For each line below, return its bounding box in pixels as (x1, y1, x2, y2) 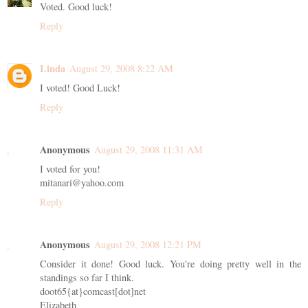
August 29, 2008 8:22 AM (69, 61, 173, 75)
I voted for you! (40, 162, 100, 175)
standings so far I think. (40, 270, 134, 284)
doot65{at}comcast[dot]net (40, 284, 146, 298)
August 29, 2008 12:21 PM (94, 237, 201, 251)
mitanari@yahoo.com (40, 175, 124, 189)
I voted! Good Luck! (40, 80, 120, 94)
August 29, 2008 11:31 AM (94, 142, 203, 156)
